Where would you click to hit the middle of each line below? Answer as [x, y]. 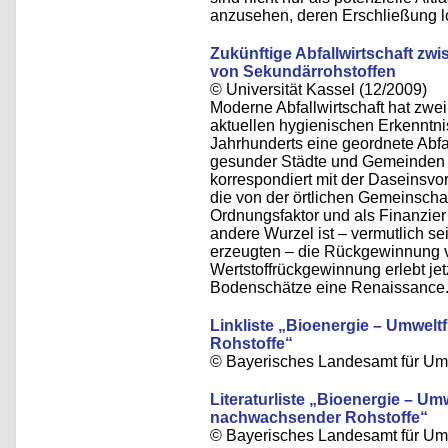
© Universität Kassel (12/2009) [318, 89]
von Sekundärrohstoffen [303, 71]
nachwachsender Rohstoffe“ [319, 417]
